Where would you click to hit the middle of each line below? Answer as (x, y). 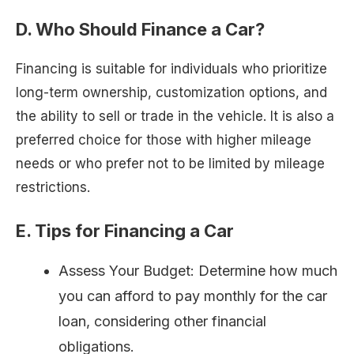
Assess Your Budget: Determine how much (198, 271)
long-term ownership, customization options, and (171, 92)
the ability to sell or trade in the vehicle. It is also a (175, 116)
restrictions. (53, 187)
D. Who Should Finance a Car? (140, 29)
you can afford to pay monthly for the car (193, 296)
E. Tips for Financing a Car (125, 231)
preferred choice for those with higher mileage (164, 139)
